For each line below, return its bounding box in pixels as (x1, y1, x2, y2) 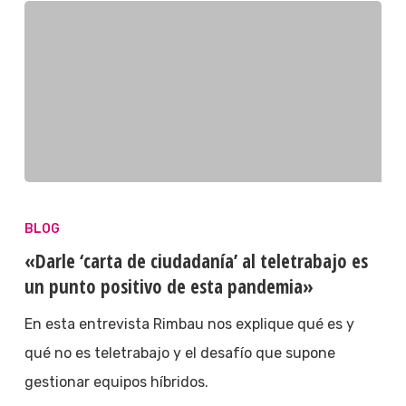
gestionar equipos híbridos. (24, 373, 208, 391)
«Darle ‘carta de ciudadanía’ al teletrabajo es (24, 248, 368, 275)
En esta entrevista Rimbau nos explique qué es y (24, 315, 354, 333)
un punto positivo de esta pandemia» (24, 274, 314, 300)
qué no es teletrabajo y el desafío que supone (24, 344, 335, 362)
